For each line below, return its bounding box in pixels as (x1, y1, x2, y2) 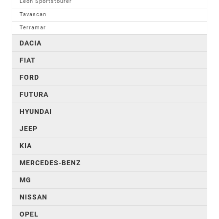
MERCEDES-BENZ (20, 158, 81, 167)
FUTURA (20, 90, 48, 98)
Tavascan (20, 11, 46, 18)
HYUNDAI (20, 107, 52, 115)
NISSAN (20, 193, 47, 201)
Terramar (20, 24, 46, 31)
